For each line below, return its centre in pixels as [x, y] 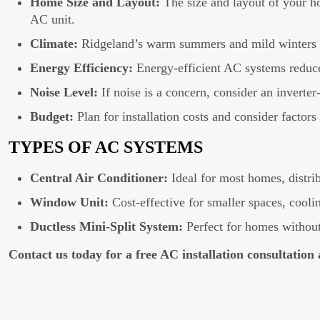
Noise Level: [64, 92]
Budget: [52, 116]
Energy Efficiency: [81, 68]
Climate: [54, 44]
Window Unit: [69, 202]
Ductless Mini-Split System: [106, 226]
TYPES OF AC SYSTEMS [106, 147]
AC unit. [52, 19]
